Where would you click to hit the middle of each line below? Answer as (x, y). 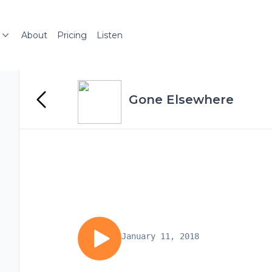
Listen (110, 35)
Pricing (72, 35)
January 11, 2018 (160, 236)
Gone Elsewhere (181, 100)
